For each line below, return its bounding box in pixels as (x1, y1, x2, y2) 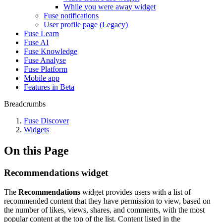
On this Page (4, 144, 69, 157)
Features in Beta (24, 83, 74, 91)
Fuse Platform (24, 65, 67, 73)
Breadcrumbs (4, 100, 46, 108)
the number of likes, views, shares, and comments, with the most (4, 205, 205, 214)
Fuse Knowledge (24, 47, 77, 55)
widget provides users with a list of (80, 187, 191, 196)
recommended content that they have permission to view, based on (4, 196, 211, 205)
